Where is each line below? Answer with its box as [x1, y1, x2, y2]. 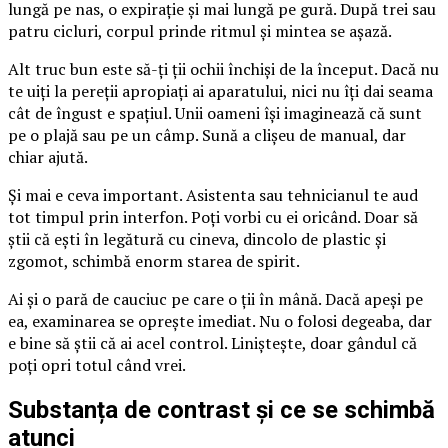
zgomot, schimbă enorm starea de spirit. [8, 249, 300, 272]
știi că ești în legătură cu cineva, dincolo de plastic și [8, 227, 386, 250]
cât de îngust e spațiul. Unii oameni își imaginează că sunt [8, 101, 422, 124]
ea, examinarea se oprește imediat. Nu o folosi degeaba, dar [8, 309, 432, 332]
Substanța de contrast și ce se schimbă [8, 395, 435, 424]
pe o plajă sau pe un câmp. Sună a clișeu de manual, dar [8, 123, 406, 146]
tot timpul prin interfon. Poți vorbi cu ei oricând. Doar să [8, 205, 418, 228]
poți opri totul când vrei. [8, 353, 186, 376]
